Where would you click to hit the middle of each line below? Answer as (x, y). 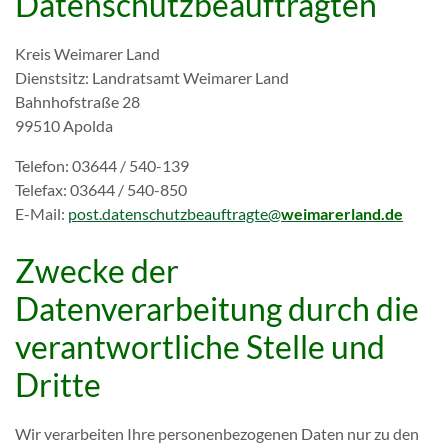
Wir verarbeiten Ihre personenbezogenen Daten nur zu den (217, 433)
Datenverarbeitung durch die (217, 308)
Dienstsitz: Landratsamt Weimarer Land (152, 77)
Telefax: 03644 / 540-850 (101, 189)
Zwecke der (97, 270)
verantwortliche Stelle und (200, 346)
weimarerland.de (342, 213)
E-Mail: (41, 213)
